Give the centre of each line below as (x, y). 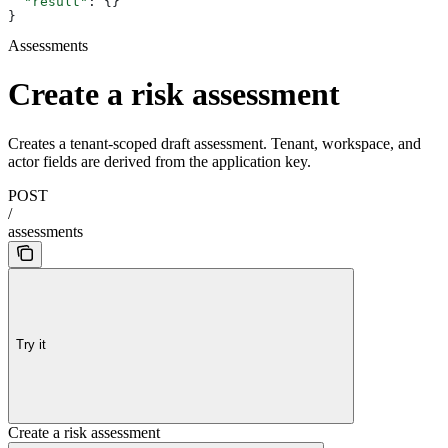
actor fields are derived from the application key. (159, 161)
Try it (31, 345)
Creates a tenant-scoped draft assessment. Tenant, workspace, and (214, 143)
